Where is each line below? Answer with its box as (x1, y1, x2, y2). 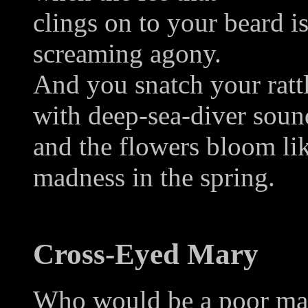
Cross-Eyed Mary (33, 238, 258, 271)
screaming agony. (33, 38, 221, 69)
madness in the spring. (33, 162, 275, 192)
